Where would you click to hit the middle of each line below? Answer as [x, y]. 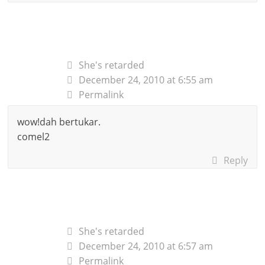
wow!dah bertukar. [59, 122]
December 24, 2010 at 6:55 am [146, 80]
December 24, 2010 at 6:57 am [146, 246]
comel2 [34, 136]
